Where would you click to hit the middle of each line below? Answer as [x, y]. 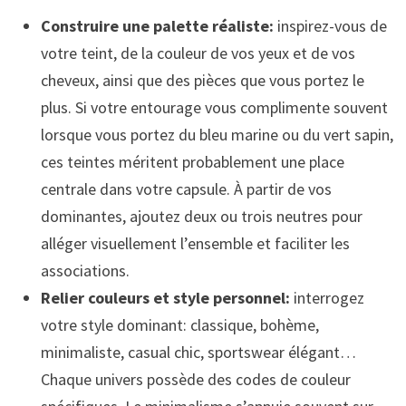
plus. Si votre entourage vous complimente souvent [214, 107]
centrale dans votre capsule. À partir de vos [186, 188]
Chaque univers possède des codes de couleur [195, 379]
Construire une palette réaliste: [157, 25]
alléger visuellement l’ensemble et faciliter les [195, 243]
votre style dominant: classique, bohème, [179, 324]
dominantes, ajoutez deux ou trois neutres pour [201, 216]
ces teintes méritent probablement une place [192, 161]
